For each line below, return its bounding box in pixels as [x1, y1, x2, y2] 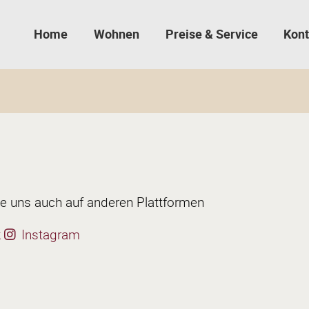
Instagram [18, 226, 80, 244]
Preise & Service [165, 25, 258, 42]
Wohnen [94, 25, 140, 42]
